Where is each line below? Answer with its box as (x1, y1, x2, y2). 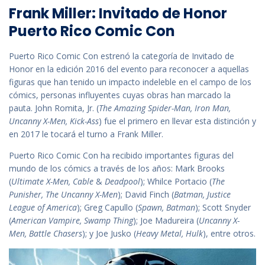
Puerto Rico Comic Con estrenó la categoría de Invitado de (9, 50, 234, 62)
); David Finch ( (118, 188, 174, 200)
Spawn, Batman (138, 201, 195, 213)
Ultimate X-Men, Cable (11, 175, 96, 187)
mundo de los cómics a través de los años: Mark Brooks (9, 162, 225, 174)
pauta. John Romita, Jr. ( (9, 102, 99, 114)
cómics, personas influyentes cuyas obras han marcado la (9, 89, 231, 101)
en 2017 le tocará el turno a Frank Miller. (9, 128, 163, 140)
